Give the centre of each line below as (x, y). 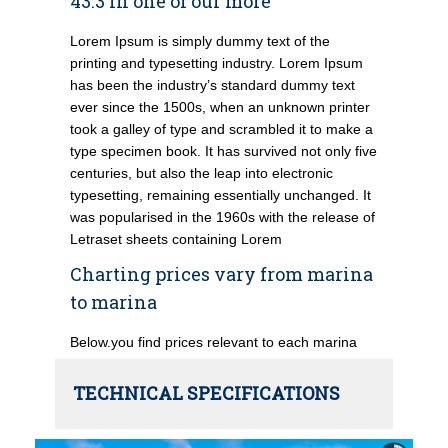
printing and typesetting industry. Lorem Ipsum (216, 63)
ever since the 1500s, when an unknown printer (220, 107)
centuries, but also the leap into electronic (201, 173)
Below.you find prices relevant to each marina (213, 342)
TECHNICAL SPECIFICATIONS (206, 393)
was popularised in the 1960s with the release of (222, 217)
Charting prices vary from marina (221, 274)
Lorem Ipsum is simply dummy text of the (200, 41)
